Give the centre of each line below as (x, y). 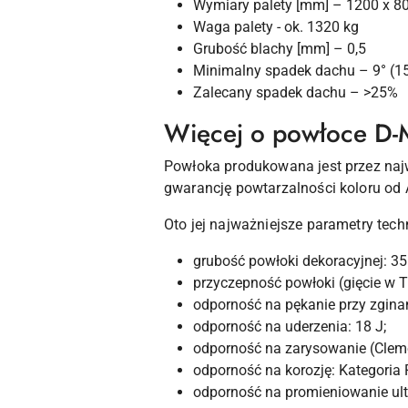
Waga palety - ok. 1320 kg (276, 27)
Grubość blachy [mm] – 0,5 (280, 49)
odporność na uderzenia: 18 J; (290, 327)
